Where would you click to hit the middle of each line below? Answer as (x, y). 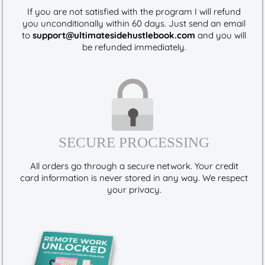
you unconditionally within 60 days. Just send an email (134, 23)
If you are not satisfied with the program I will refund (134, 12)
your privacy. (134, 189)
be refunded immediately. (134, 47)
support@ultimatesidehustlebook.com (114, 35)
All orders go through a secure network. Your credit (134, 166)
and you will (221, 35)
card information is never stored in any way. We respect (134, 177)
